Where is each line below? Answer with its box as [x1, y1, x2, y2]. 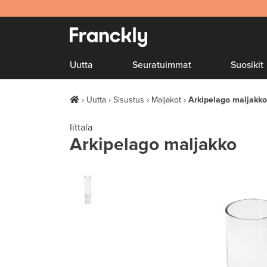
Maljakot [151, 95, 181, 105]
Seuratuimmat [132, 59, 192, 71]
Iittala [70, 122, 92, 133]
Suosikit [231, 59, 264, 71]
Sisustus [113, 95, 144, 105]
